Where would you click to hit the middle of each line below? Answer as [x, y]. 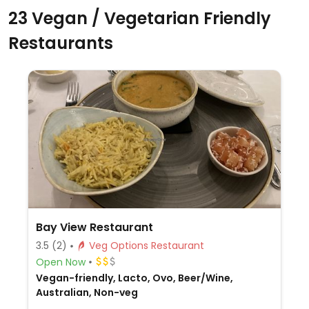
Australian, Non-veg [87, 292]
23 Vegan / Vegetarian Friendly [140, 18]
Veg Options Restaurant [177, 246]
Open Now [60, 262]
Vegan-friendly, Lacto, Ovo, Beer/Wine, [134, 278]
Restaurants [61, 43]
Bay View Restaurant [94, 227]
